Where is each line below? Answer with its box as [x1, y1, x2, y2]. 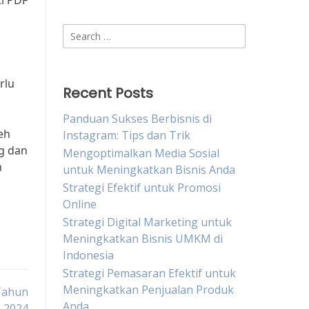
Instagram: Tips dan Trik [63, 128, 190, 143]
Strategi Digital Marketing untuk [63, 215, 232, 230]
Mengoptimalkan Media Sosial [63, 146, 219, 161]
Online [63, 197, 97, 212]
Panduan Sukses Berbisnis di [63, 111, 212, 126]
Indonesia [63, 248, 114, 263]
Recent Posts [63, 83, 153, 103]
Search [62, 24, 97, 39]
